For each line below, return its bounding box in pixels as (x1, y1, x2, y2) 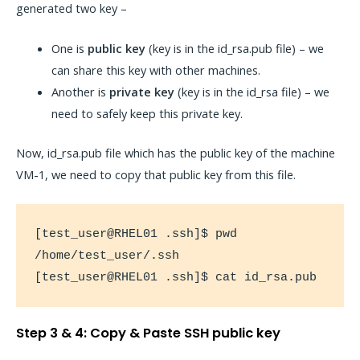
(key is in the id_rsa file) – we (174, 84, 329, 100)
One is (51, 40, 88, 57)
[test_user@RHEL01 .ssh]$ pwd (35, 227, 238, 240)
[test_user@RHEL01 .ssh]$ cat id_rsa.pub (35, 270, 317, 284)
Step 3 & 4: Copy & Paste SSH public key (16, 324, 280, 343)
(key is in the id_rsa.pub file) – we (145, 40, 324, 57)
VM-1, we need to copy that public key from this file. (16, 166, 296, 182)
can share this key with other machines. (51, 62, 260, 79)
